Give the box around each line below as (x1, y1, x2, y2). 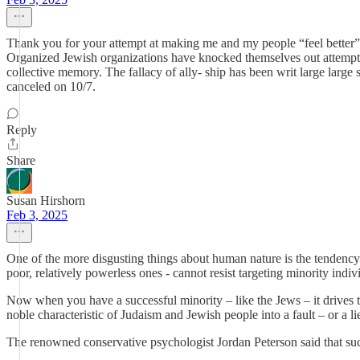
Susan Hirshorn (6, 194, 85, 207)
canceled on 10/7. (6, 80, 96, 93)
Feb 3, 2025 (6, 208, 67, 222)
